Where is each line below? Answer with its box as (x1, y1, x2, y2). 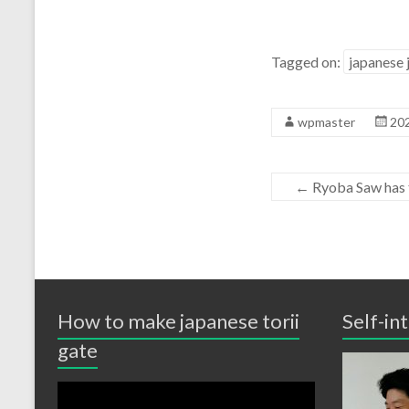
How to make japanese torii (58, 309, 299, 333)
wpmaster (298, 114, 355, 130)
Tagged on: (271, 53, 343, 70)
